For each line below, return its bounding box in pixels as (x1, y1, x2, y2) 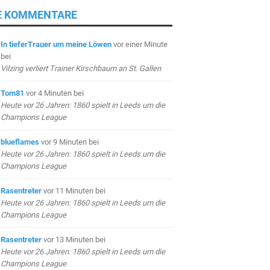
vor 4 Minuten (25, 88, 74, 98)
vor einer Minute (113, 39, 168, 49)
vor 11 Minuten (43, 186, 95, 195)
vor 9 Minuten (40, 137, 89, 146)
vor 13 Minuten (43, 234, 95, 244)
